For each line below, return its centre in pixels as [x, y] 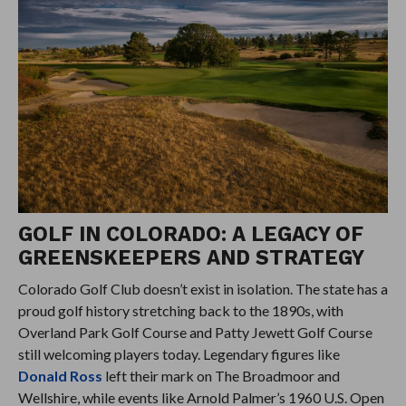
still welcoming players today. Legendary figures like [179, 353]
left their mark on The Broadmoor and [221, 375]
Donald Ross [60, 375]
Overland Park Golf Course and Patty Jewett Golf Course [195, 332]
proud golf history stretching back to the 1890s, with [180, 310]
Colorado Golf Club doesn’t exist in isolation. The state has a [203, 288]
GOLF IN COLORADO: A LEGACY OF [190, 233]
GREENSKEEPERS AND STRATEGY [191, 257]
